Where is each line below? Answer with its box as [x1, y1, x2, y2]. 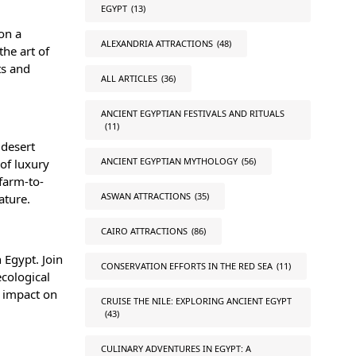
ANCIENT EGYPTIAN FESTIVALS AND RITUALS [100, 107, 284, 119]
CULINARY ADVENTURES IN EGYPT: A [100, 342, 251, 354]
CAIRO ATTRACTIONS [100, 225, 188, 237]
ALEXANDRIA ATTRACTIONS [100, 37, 213, 49]
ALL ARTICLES [100, 72, 157, 84]
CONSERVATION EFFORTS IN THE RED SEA [100, 260, 273, 272]
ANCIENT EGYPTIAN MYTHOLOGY [100, 155, 238, 167]
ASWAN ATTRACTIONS [100, 190, 191, 202]
